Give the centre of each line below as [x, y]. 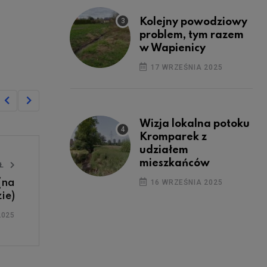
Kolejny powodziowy [193, 22]
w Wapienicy [173, 48]
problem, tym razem [192, 35]
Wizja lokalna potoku [195, 124]
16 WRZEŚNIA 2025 [185, 182]
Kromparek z [173, 137]
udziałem [164, 150]
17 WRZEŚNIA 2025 [185, 67]
